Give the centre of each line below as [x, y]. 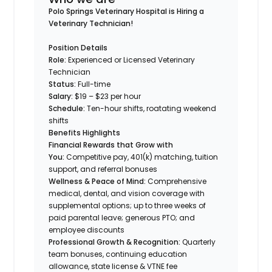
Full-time [93, 84]
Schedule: [67, 108]
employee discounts [87, 229]
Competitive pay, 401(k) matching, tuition [141, 157]
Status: [63, 84]
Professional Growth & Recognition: [115, 242]
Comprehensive [176, 181]
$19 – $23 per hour [107, 96]
